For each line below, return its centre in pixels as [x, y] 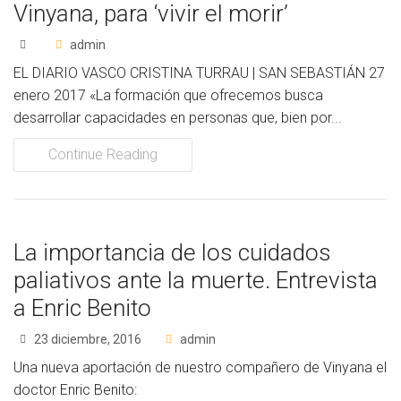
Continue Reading [103, 154]
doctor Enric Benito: [82, 390]
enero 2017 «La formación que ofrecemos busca [168, 95]
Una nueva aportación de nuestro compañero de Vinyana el [200, 367]
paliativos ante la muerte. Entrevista [196, 280]
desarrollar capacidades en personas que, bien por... [178, 118]
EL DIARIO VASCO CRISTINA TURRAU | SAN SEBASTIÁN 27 [199, 73]
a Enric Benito [82, 308]
